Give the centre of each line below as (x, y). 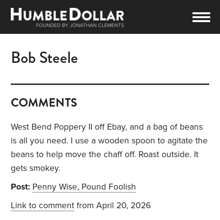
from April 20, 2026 (113, 206)
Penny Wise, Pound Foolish (84, 187)
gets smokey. (36, 168)
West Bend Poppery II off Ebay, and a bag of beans (107, 127)
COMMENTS (44, 103)
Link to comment (43, 206)
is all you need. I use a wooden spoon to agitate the (110, 141)
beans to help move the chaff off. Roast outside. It (105, 155)
